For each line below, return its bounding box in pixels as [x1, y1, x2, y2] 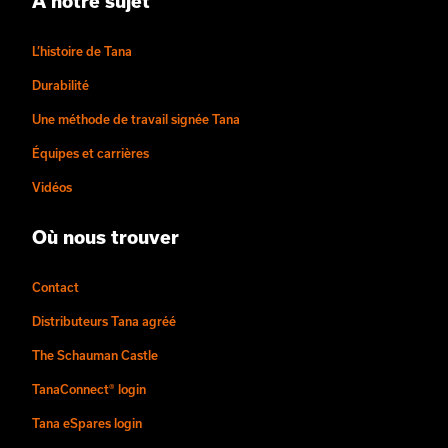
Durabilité [32, 78, 89, 92]
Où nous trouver [32, 226, 179, 248]
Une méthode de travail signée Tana [32, 112, 240, 126]
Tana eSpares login [32, 416, 142, 430]
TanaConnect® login [32, 382, 146, 396]
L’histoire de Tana [32, 44, 132, 58]
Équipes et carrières [32, 146, 149, 160]
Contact [32, 280, 79, 294]
